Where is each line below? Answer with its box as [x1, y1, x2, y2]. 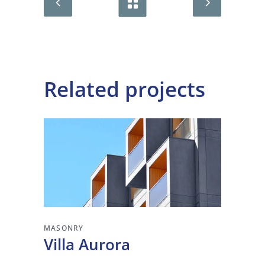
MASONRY [44, 223, 84, 234]
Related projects [44, 75, 205, 104]
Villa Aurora [44, 234, 130, 256]
